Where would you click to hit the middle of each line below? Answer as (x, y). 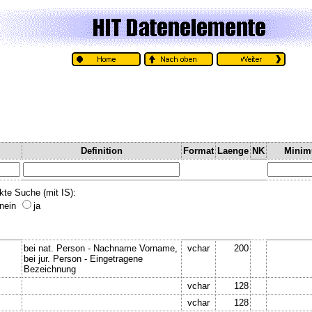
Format (198, 150)
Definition (102, 150)
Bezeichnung (50, 269)
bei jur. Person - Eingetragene (83, 258)
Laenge (233, 150)
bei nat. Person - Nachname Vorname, (101, 248)
